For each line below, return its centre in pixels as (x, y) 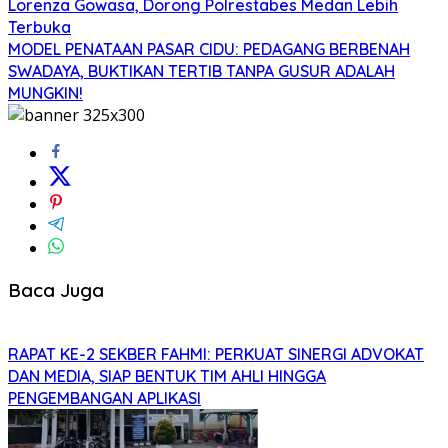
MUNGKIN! (45, 93)
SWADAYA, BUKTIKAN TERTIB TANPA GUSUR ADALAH (201, 71)
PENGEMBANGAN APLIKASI (104, 397)
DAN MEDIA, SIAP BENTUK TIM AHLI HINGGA (167, 375)
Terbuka (39, 27)
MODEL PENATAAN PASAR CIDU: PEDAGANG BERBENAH (209, 49)
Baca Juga (56, 290)
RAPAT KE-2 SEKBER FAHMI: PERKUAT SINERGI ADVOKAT (216, 353)
